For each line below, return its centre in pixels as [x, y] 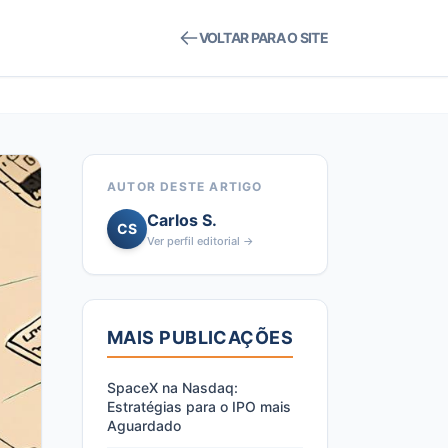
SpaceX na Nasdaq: [172, 387]
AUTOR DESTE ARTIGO [185, 186]
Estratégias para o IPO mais [199, 406]
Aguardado [144, 425]
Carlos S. [182, 220]
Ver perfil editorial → [200, 241]
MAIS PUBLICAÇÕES [200, 337]
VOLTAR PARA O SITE [263, 37]
